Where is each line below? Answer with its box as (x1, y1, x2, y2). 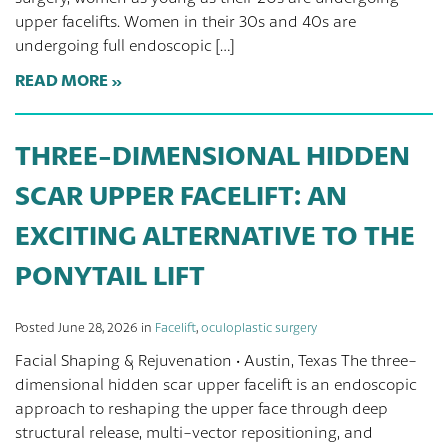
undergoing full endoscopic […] (15, 36, 234, 55)
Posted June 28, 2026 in (15, 320, 155, 335)
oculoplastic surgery (201, 320, 317, 335)
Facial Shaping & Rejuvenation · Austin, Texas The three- (15, 351, 417, 370)
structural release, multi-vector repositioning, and (15, 423, 373, 442)
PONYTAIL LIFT (15, 258, 205, 292)
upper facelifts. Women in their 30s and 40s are (15, 12, 356, 31)
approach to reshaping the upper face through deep (15, 399, 388, 418)
